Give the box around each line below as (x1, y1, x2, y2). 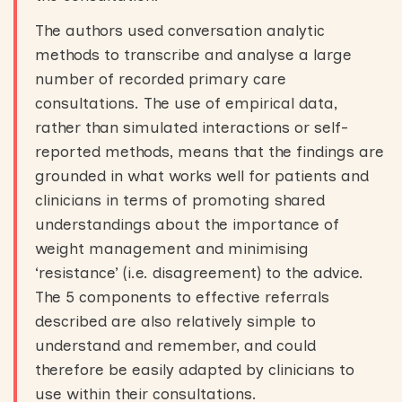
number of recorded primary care (35, 70, 286, 88)
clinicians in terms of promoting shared (35, 191, 325, 209)
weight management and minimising (35, 240, 309, 258)
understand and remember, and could (35, 336, 316, 354)
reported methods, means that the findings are (35, 143, 384, 161)
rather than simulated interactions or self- (35, 118, 348, 136)
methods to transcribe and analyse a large (35, 46, 352, 64)
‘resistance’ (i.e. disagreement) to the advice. (35, 264, 363, 282)
